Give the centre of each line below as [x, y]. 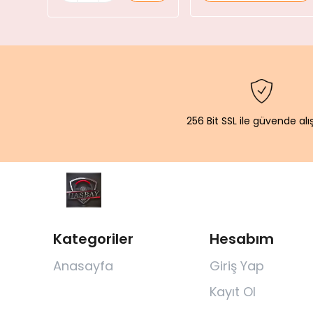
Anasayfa [83, 266]
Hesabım [241, 239]
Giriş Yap [236, 266]
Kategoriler [93, 239]
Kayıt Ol [232, 292]
